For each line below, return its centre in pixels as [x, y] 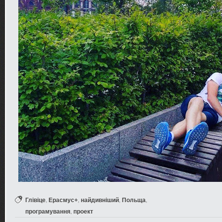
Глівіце [35, 200]
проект [83, 212]
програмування [48, 212]
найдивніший [100, 200]
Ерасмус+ [63, 200]
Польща [134, 200]
